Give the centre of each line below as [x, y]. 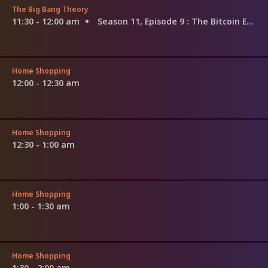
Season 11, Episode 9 [142, 21]
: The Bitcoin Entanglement [217, 21]
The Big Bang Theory [50, 9]
